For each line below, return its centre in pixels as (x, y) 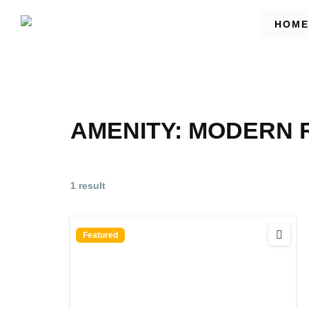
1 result (88, 185)
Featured (100, 235)
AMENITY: (129, 130)
